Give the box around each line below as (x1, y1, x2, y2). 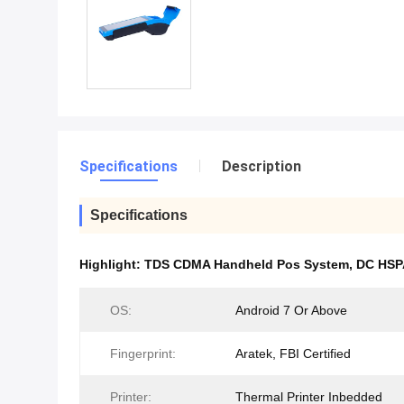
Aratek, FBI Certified (235, 346, 351, 361)
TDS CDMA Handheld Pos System (144, 257, 349, 271)
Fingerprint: (110, 346, 176, 361)
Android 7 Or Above (235, 303, 347, 317)
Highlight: (79, 257, 144, 271)
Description (222, 158, 301, 175)
